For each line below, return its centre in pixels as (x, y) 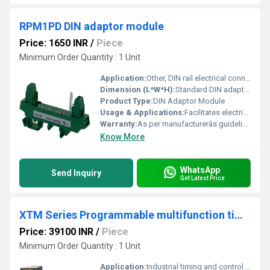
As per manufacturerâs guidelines (190, 124)
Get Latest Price (202, 178)
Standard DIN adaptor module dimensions (210, 89)
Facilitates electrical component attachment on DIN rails (214, 112)
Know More (122, 137)
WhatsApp (200, 170)
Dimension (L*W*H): (138, 89)
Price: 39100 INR (56, 232)
